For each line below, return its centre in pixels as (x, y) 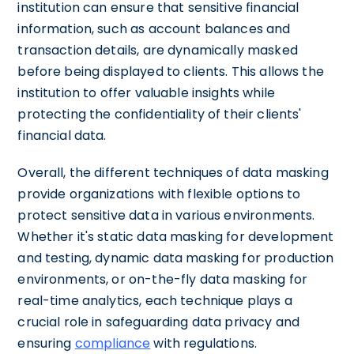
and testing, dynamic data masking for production (176, 258)
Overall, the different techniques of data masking (173, 172)
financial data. (62, 135)
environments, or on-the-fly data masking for (162, 279)
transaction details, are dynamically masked (158, 50)
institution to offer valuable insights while (146, 92)
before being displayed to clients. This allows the (171, 71)
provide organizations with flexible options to (159, 194)
